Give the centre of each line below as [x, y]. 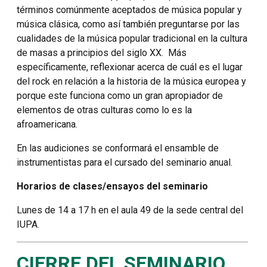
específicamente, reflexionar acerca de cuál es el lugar [130, 67]
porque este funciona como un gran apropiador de [120, 96]
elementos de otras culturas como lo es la [104, 110]
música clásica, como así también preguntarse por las [128, 24]
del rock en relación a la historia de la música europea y [131, 82]
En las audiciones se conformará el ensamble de [118, 148]
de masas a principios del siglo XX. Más [102, 53]
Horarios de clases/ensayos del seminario [112, 187]
